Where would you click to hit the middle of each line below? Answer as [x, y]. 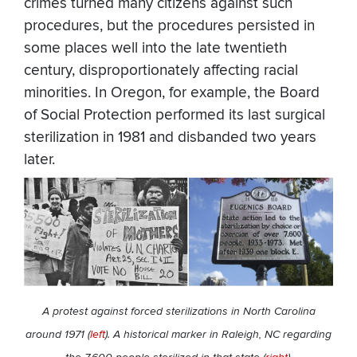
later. [39, 159]
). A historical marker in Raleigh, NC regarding [218, 334]
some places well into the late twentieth [155, 48]
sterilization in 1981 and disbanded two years [170, 137]
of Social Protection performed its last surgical [175, 115]
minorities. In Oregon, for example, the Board [172, 92]
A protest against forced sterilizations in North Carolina [178, 311]
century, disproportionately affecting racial [161, 70]
